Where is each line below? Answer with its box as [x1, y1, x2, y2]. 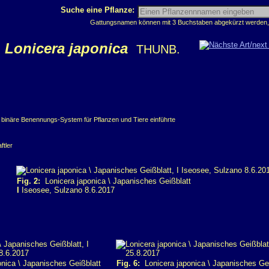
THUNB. [136, 43, 180, 56]
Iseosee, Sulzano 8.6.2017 [19, 186, 115, 195]
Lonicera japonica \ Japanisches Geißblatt [40, 177, 191, 186]
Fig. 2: [17, 177, 40, 186]
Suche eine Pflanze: [61, 5, 137, 14]
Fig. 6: [116, 259, 140, 268]
